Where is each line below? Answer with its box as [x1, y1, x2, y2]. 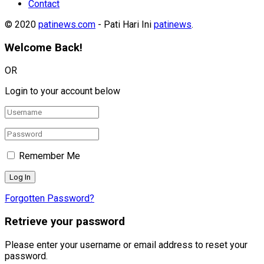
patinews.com [38, 18, 95, 30]
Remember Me [19, 150, 80, 162]
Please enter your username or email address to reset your [5, 239, 247, 250]
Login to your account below [5, 85, 120, 97]
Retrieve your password [5, 215, 125, 229]
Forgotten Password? [5, 193, 94, 204]
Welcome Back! [5, 41, 82, 54]
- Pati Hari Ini [95, 18, 154, 30]
